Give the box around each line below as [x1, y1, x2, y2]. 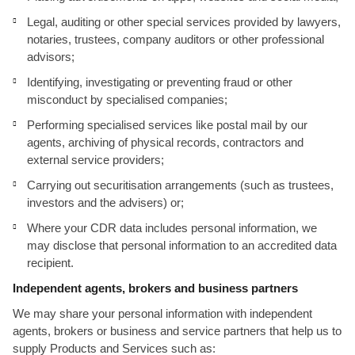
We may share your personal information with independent [13, 307, 312, 320]
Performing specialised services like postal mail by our [27, 118, 307, 132]
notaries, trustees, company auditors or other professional [27, 32, 324, 46]
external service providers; [27, 153, 164, 166]
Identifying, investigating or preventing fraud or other [27, 75, 292, 89]
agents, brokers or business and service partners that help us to [13, 324, 342, 338]
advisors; [27, 50, 74, 63]
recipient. [27, 256, 74, 269]
